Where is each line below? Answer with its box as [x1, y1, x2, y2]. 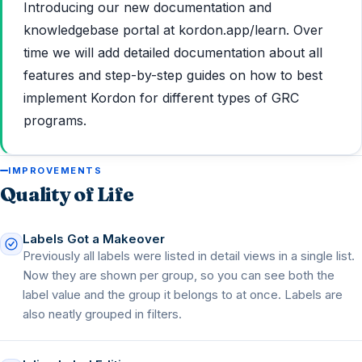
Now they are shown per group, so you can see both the [23, 267, 335, 283]
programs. [23, 112, 86, 128]
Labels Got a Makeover [23, 231, 165, 246]
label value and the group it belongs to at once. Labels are [23, 287, 343, 302]
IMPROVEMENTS [8, 165, 103, 176]
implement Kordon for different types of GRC [23, 90, 299, 106]
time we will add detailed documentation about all [23, 44, 322, 61]
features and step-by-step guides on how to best [23, 67, 322, 83]
